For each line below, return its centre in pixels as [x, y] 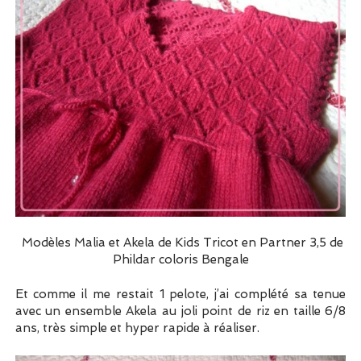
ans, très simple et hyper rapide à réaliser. [137, 328]
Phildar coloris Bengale [180, 260]
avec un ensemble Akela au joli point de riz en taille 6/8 [180, 311]
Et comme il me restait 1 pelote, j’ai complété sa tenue [180, 295]
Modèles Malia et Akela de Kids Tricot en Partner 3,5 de [180, 243]
